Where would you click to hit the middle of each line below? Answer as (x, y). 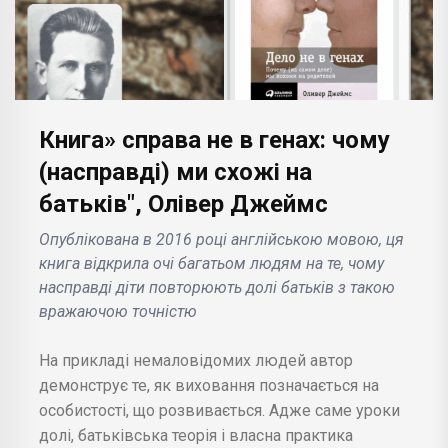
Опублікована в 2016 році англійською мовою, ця (221, 239)
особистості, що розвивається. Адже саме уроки (219, 410)
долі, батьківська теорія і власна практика (196, 435)
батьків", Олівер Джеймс (183, 203)
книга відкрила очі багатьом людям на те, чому (211, 263)
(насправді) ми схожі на (175, 171)
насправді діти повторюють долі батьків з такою (217, 287)
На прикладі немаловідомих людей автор (196, 360)
